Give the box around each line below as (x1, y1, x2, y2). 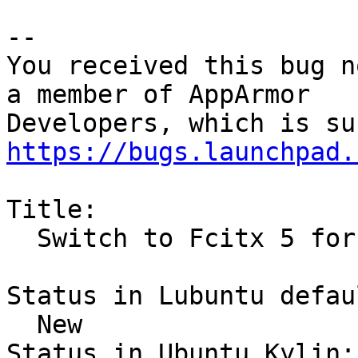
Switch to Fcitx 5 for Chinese (6, 224, 37, 253)
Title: (6, 195, 97, 225)
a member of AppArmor (6, 80, 310, 109)
